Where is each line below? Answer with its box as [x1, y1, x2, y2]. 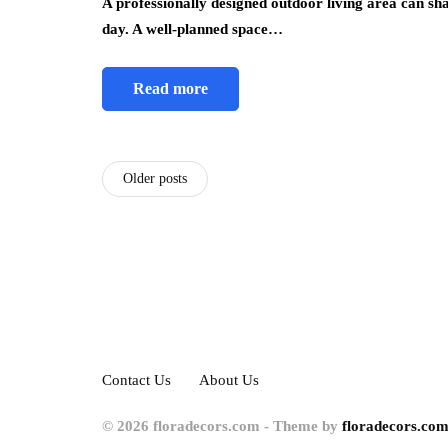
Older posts [123, 171, 187, 187]
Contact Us [102, 372, 171, 389]
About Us [199, 372, 259, 389]
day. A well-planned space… [102, 21, 283, 38]
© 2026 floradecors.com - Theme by [102, 418, 342, 435]
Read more [133, 80, 208, 98]
